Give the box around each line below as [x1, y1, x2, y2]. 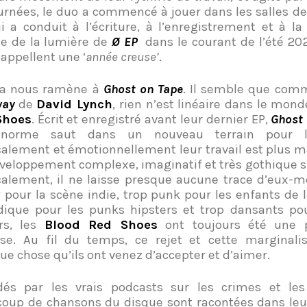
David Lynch [36, 96, 113, 112]
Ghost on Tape [103, 81, 183, 97]
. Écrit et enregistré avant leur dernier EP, [31, 111, 271, 127]
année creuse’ [86, 49, 159, 64]
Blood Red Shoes [44, 217, 158, 232]
